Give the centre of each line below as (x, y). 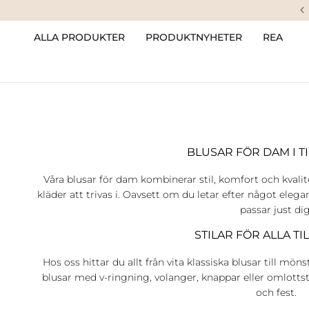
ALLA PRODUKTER (79, 37)
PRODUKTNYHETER (194, 37)
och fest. (276, 293)
